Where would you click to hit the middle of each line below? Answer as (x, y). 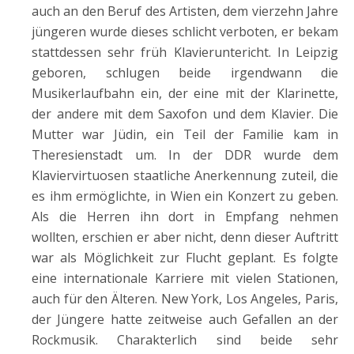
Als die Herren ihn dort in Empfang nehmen (185, 217)
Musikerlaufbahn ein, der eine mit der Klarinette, (185, 93)
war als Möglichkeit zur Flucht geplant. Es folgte (185, 258)
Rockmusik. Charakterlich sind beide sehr (185, 340)
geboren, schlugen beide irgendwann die (185, 73)
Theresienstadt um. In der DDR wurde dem (185, 155)
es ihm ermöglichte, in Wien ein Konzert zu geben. (185, 196)
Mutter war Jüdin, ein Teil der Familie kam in (185, 134)
